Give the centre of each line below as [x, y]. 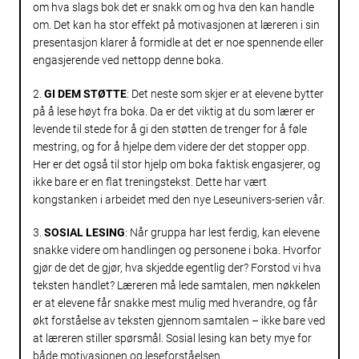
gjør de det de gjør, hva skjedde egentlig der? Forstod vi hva [177, 268]
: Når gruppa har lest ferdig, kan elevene [222, 233]
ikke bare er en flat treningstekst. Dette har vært [150, 182]
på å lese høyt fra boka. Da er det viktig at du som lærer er [174, 111]
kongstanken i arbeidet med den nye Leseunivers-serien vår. [179, 199]
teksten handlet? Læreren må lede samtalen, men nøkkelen [177, 286]
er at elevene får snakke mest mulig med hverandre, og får [175, 303]
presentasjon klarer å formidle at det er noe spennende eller [178, 43]
